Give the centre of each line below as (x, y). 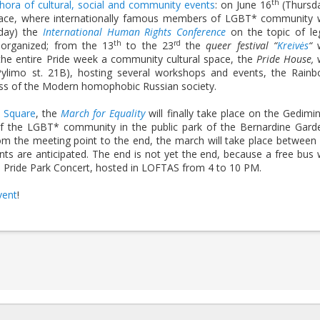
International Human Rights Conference (134, 32)
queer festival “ (241, 45)
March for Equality (103, 113)
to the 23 (147, 45)
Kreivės (292, 45)
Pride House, (285, 59)
